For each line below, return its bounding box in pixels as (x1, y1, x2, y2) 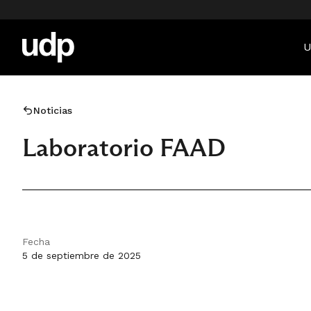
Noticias (33, 105, 72, 116)
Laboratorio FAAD (22, 132, 226, 163)
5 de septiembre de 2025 (22, 250, 141, 261)
